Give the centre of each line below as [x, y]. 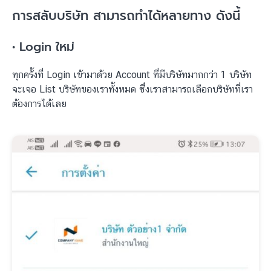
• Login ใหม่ [43, 47]
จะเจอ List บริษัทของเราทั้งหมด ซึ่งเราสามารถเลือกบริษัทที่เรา [132, 89]
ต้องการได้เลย [39, 104]
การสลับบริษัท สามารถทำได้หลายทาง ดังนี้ [126, 16]
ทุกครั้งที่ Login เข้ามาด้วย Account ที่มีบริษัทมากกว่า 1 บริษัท [132, 75]
